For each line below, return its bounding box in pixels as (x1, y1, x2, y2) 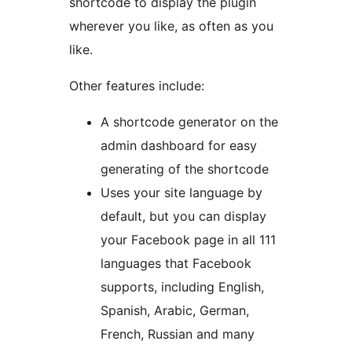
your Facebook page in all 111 (101, 231, 276, 247)
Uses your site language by (101, 184, 262, 200)
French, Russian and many (101, 325, 255, 342)
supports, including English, (101, 278, 264, 295)
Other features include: (69, 77, 204, 93)
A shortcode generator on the (101, 113, 278, 130)
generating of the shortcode (101, 160, 269, 177)
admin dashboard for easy (101, 137, 257, 153)
